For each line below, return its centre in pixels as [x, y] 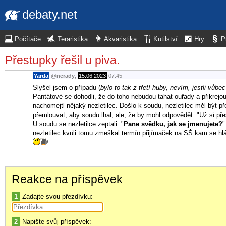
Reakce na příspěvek [67, 179]
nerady [66, 76]
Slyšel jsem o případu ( [67, 87]
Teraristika [73, 39]
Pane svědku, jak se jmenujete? [173, 124]
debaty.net [50, 14]
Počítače [28, 39]
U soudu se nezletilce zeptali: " [78, 124]
